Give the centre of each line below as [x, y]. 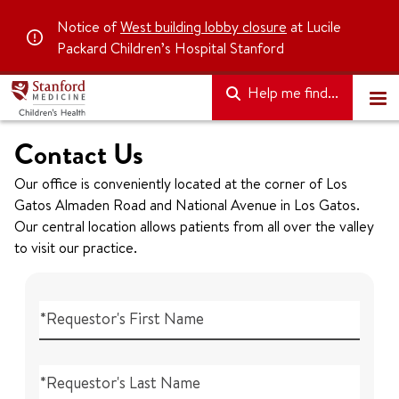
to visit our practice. [76, 248]
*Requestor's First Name [122, 318]
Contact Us [79, 155]
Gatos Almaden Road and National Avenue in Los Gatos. [187, 205]
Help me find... [291, 93]
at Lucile [314, 27]
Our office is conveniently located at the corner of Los [181, 183]
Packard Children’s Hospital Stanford [171, 48]
